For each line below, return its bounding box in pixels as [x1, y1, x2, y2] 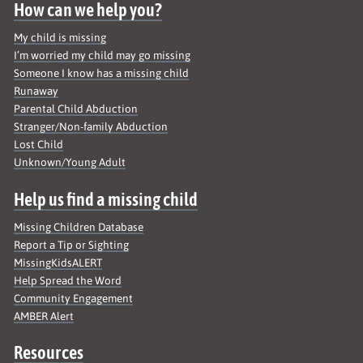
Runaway [14, 84, 59, 98]
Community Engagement [14, 291, 134, 305]
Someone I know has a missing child [14, 66, 190, 80]
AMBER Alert [14, 309, 75, 322]
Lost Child [14, 138, 64, 152]
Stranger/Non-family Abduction [14, 120, 169, 134]
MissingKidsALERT [14, 255, 103, 269]
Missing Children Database [14, 220, 144, 233]
